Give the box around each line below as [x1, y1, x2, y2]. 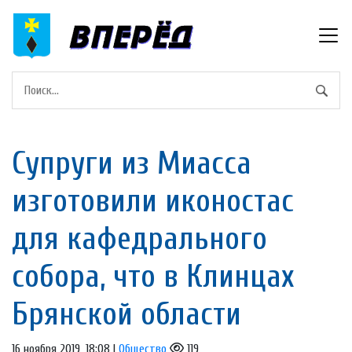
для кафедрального [12, 220, 267, 257]
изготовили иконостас [12, 182, 294, 219]
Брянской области [12, 295, 241, 332]
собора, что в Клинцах [12, 258, 295, 295]
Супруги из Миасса [12, 145, 251, 181]
